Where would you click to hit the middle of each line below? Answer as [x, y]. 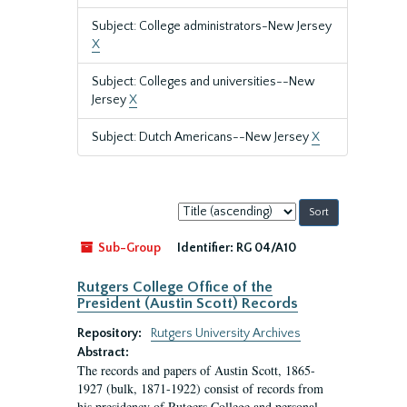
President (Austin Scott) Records [188, 303]
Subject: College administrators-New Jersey [212, 26]
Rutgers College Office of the [175, 287]
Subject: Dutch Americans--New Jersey [202, 137]
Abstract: [103, 352]
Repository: [111, 333]
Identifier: [205, 248]
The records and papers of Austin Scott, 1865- [196, 370]
